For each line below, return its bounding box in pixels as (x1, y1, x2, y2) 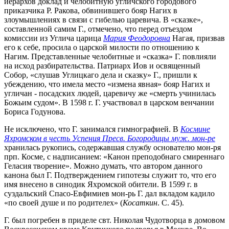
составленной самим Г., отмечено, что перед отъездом (4, 24, 192, 33)
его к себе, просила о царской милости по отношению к (4, 42, 199, 52)
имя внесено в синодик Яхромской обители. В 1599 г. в (4, 179, 198, 189)
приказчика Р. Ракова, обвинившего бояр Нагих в (4, 6, 177, 15)
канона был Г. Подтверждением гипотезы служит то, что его (4, 170, 216, 179)
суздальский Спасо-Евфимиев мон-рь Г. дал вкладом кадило (4, 189, 215, 198)
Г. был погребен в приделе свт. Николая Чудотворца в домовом (4, 215, 225, 224)
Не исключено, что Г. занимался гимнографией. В (4, 124, 180, 133)
